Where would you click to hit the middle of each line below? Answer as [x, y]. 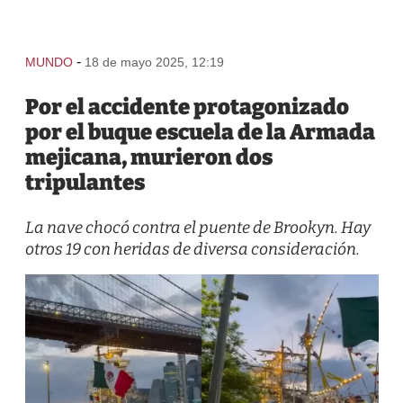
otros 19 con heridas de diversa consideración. [192, 249]
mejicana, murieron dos [148, 157]
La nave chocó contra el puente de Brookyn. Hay [197, 228]
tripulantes [85, 183]
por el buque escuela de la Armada [200, 132]
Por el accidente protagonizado [187, 107]
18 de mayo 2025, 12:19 [154, 62]
